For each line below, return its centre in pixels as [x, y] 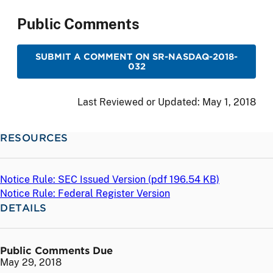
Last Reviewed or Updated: [140, 102]
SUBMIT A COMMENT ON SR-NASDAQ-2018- [136, 57]
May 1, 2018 [229, 102]
